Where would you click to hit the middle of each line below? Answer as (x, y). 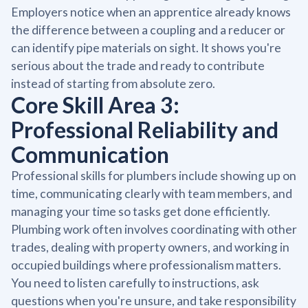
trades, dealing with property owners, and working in (150, 247)
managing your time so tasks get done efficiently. (141, 211)
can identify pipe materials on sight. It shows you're (146, 47)
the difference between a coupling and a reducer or (148, 30)
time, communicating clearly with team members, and (152, 193)
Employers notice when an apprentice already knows (151, 12)
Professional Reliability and (145, 129)
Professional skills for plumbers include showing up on (154, 175)
